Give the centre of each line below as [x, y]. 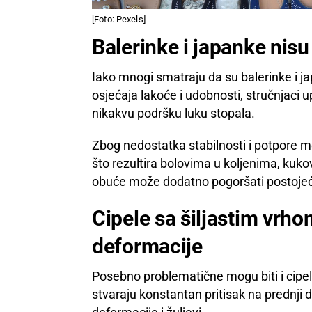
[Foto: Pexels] [119, 19]
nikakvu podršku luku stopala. [173, 113]
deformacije [147, 246]
